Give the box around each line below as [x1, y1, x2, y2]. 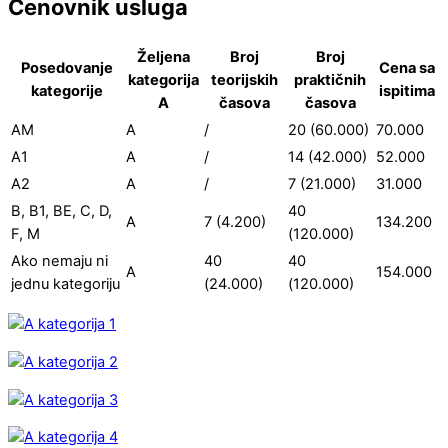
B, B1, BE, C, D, [11, 201, 112, 220]
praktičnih [294, 70, 366, 89]
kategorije [30, 81, 103, 100]
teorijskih [210, 70, 278, 89]
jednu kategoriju [11, 274, 120, 293]
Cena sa [378, 58, 435, 77]
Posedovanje [20, 58, 113, 77]
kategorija [127, 70, 199, 89]
